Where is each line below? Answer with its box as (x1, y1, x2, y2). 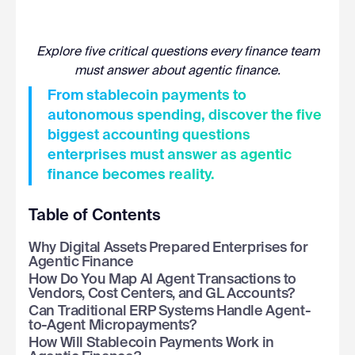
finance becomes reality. (48, 167, 215, 182)
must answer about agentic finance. (74, 64, 281, 78)
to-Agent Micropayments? (29, 318, 197, 333)
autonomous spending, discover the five (48, 108, 322, 123)
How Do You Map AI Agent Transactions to (29, 272, 296, 287)
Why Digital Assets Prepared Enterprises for (29, 240, 308, 255)
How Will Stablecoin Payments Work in (29, 335, 275, 350)
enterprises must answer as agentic (48, 147, 292, 162)
